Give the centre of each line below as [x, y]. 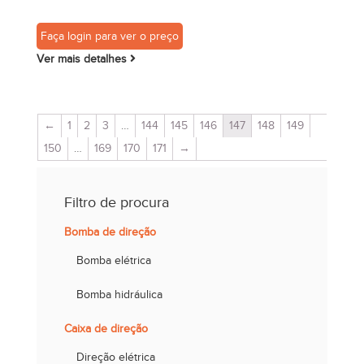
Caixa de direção [106, 329]
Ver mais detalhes [83, 58]
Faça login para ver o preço [109, 36]
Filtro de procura [117, 203]
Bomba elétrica [113, 261]
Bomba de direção [110, 232]
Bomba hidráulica [119, 295]
